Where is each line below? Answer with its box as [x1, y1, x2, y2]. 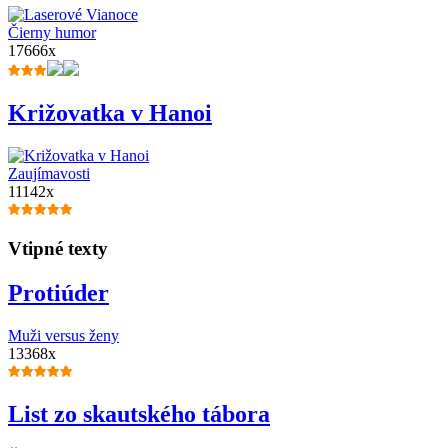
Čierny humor [8, 24, 96, 42]
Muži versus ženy [8, 326, 119, 344]
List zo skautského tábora [8, 400, 270, 427]
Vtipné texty [8, 237, 108, 259]
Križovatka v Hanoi [8, 100, 212, 127]
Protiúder [8, 279, 109, 306]
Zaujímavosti [8, 165, 90, 183]
